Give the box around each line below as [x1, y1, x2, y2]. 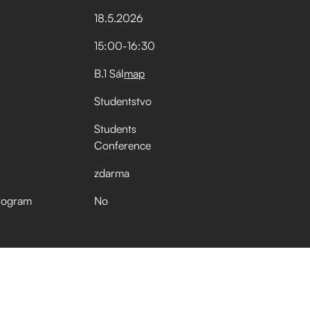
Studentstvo [94, 94, 152, 108]
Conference [94, 138, 152, 152]
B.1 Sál [94, 66, 125, 80]
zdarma [94, 166, 130, 180]
